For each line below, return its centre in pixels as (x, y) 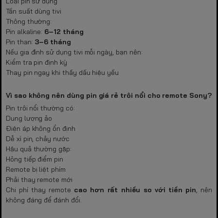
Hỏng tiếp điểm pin (35, 159)
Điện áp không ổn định (41, 128)
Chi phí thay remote (40, 190)
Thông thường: (29, 21)
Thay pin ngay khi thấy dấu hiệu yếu (63, 72)
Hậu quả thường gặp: (39, 149)
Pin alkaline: (25, 31)
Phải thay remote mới (39, 179)
